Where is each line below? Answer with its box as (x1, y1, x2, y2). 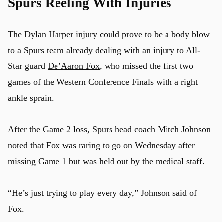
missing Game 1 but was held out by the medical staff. (8, 156, 205, 166)
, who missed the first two (100, 60, 193, 71)
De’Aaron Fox (48, 60, 100, 71)
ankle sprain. (8, 92, 54, 103)
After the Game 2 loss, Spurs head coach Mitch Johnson (8, 124, 211, 134)
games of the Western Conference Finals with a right (8, 76, 198, 87)
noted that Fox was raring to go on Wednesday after (8, 140, 195, 150)
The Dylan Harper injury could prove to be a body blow (8, 29, 210, 39)
